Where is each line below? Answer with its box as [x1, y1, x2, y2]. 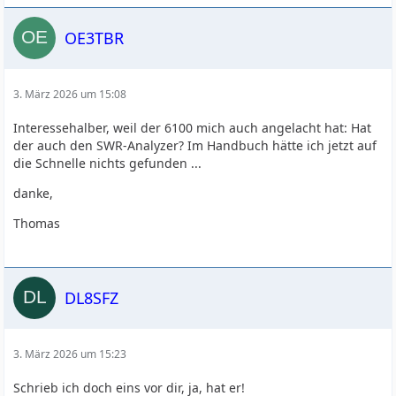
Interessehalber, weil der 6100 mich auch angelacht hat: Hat [13, 119, 372, 136]
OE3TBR [65, 27, 125, 49]
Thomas [13, 215, 61, 232]
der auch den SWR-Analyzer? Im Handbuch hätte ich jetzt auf [13, 137, 377, 154]
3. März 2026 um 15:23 [13, 346, 127, 362]
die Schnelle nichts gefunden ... [13, 155, 202, 171]
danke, [13, 185, 54, 202]
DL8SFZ [65, 286, 119, 308]
